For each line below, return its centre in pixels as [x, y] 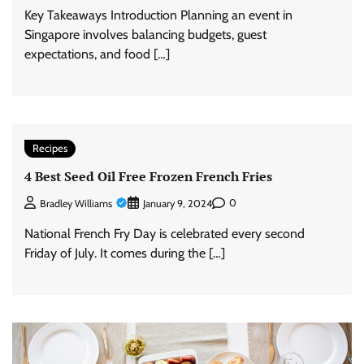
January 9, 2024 [178, 203]
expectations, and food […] [97, 54]
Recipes [50, 149]
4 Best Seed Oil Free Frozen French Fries [148, 177]
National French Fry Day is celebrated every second [165, 233]
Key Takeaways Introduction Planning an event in [158, 15]
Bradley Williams [76, 203]
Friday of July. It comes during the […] [125, 253]
